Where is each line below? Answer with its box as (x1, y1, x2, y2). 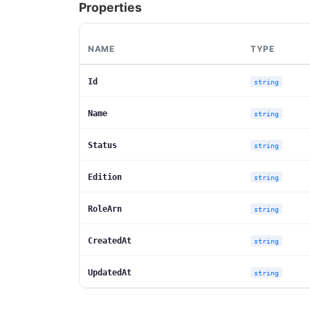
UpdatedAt (88, 267, 131, 277)
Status (88, 140, 117, 150)
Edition (88, 172, 122, 182)
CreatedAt (88, 235, 131, 246)
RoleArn (88, 203, 122, 214)
